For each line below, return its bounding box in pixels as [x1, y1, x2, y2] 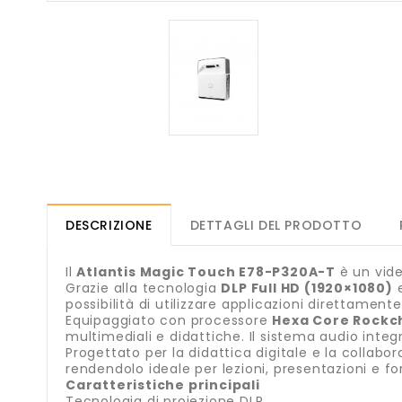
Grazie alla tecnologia [66, 279, 222, 298]
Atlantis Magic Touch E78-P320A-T [76, 263, 336, 282]
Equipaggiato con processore [66, 311, 273, 330]
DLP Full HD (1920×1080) [221, 279, 393, 298]
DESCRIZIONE [66, 216, 153, 235]
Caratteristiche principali [66, 376, 260, 395]
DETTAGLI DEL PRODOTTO [189, 216, 363, 235]
